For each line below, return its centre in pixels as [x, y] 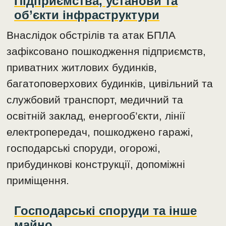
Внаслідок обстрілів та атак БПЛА [91, 35]
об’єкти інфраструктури [87, 15]
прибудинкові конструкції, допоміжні [96, 164]
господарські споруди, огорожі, [84, 148]
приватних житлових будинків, [82, 68]
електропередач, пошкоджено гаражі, [100, 132]
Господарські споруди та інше [106, 211]
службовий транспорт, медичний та [95, 100]
